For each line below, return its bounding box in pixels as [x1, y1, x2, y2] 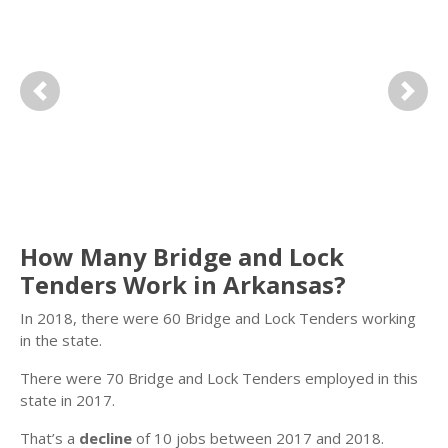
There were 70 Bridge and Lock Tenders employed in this [20, 368, 418, 388]
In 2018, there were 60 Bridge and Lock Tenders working [20, 308, 416, 328]
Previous [39, 91, 101, 111]
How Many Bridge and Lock [20, 240, 344, 273]
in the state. [20, 330, 102, 350]
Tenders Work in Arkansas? [20, 268, 346, 301]
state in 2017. [20, 390, 115, 410]
